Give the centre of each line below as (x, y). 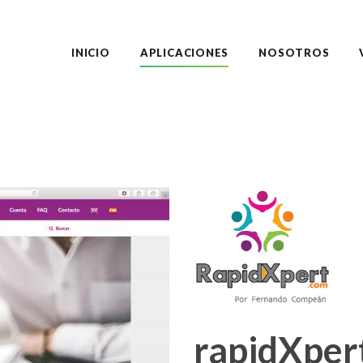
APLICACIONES (184, 52)
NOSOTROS (294, 52)
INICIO (91, 52)
